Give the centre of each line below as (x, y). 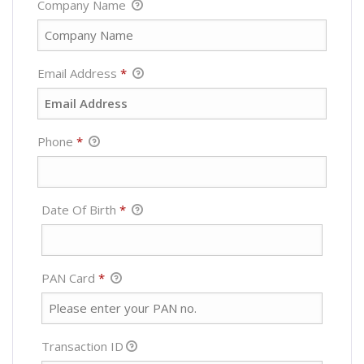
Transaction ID (83, 346)
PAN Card (70, 277)
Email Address (79, 73)
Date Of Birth (81, 209)
